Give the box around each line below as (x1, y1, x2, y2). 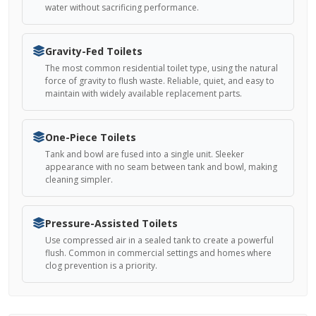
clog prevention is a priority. (45, 260, 157, 272)
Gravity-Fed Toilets (45, 44, 142, 58)
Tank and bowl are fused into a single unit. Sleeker (45, 148, 244, 160)
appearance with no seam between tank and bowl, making (45, 161, 277, 173)
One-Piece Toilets (45, 130, 136, 144)
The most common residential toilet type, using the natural (45, 62, 278, 74)
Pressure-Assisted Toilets (45, 217, 178, 230)
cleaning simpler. (45, 174, 113, 186)
